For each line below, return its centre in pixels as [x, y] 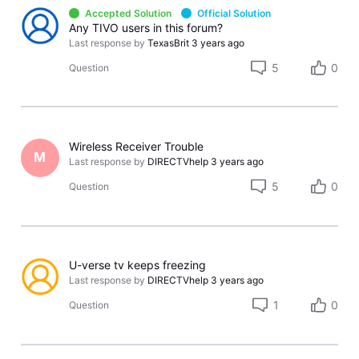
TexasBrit [169, 42]
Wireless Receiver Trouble [137, 146]
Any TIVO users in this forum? [146, 27]
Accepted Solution [128, 13]
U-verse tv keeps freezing [138, 265]
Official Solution [234, 13]
